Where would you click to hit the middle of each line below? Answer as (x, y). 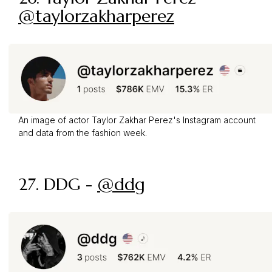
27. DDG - (58, 185)
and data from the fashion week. (83, 133)
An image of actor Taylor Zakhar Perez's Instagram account (137, 120)
